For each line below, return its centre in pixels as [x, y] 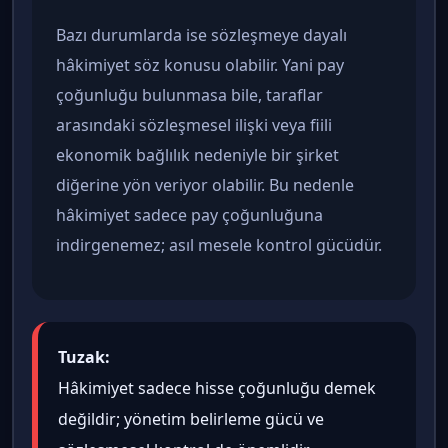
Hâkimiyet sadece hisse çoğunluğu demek [217, 387]
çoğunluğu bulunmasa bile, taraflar [189, 94]
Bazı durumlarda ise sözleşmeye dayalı [201, 34]
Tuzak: [84, 356]
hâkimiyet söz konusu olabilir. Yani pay [200, 64]
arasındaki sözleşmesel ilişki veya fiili [194, 124]
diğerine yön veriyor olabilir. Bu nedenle [205, 184]
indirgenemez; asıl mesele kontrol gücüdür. [219, 244]
